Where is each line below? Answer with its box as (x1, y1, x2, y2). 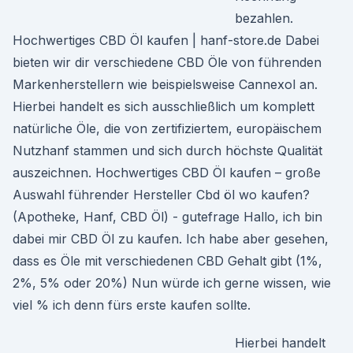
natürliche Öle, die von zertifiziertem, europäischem (13, 121, 321, 136)
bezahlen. (235, 10, 293, 26)
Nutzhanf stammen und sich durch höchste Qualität (13, 143, 322, 158)
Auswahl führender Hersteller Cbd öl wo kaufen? (13, 187, 310, 203)
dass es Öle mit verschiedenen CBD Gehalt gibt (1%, (13, 253, 322, 269)
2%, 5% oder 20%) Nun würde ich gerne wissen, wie (13, 275, 331, 291)
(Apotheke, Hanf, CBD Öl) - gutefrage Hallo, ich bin (13, 209, 322, 225)
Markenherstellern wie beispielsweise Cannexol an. (13, 76, 318, 92)
